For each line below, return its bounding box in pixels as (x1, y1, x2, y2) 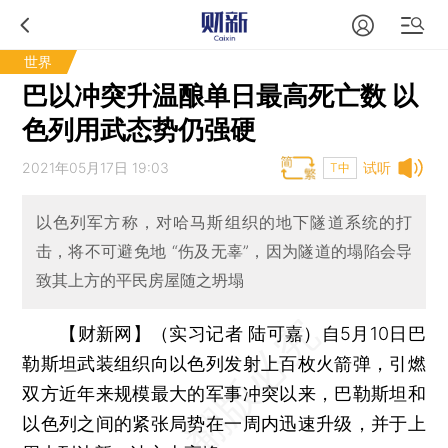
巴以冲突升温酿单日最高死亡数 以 (22, 80, 419, 111)
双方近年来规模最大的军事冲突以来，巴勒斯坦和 (22, 382, 426, 404)
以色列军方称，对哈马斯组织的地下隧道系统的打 (35, 212, 413, 233)
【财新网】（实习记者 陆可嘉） (59, 322, 322, 344)
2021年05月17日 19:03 (22, 159, 170, 176)
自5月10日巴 (321, 322, 426, 344)
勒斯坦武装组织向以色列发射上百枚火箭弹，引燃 (22, 352, 426, 374)
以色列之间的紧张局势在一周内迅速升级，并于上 (22, 412, 426, 434)
